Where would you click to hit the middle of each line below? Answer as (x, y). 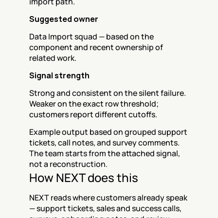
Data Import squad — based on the (91, 36)
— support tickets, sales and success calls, (105, 208)
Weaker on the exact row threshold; (94, 104)
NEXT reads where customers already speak (108, 198)
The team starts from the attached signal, (105, 153)
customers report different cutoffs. (93, 114)
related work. (53, 58)
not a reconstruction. (68, 164)
